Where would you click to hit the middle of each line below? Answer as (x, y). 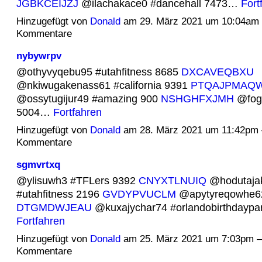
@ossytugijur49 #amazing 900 (88, 98)
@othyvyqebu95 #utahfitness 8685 (99, 71)
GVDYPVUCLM (139, 194)
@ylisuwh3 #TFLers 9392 (77, 180)
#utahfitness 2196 (59, 194)
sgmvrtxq (38, 164)
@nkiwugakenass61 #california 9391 (103, 85)
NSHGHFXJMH (197, 98)
